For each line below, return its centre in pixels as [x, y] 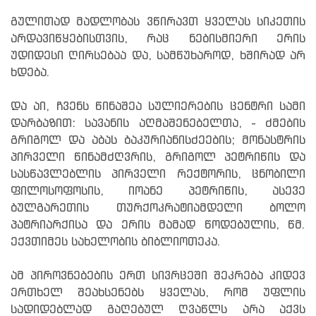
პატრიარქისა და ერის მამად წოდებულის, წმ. [158, 225]
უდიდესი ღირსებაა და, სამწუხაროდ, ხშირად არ [158, 56]
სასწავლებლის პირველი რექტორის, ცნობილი [158, 174]
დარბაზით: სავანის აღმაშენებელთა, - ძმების [158, 123]
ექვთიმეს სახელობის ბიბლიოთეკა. [116, 242]
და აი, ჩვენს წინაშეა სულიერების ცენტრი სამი [158, 107]
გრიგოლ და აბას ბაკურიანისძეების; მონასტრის [158, 140]
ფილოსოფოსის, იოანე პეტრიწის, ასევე [158, 191]
